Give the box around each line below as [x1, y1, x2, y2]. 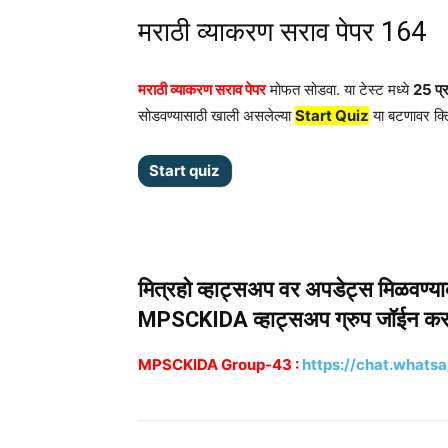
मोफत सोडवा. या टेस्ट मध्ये [266, 80, 413, 99]
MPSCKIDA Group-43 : [138, 355, 299, 374]
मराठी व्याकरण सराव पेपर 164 [138, 16, 426, 48]
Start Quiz [295, 106, 369, 125]
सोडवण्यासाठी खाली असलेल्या [138, 106, 295, 125]
